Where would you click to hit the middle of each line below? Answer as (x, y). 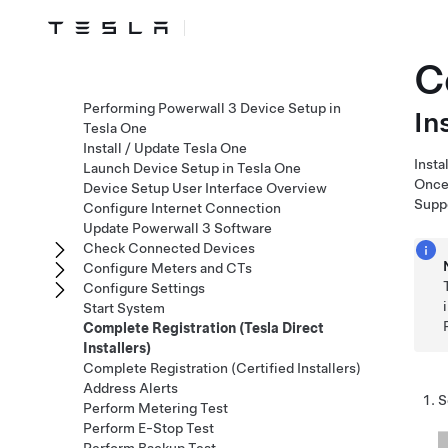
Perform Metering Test (155, 408)
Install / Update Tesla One (165, 148)
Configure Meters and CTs (167, 268)
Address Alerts (130, 388)
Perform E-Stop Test (148, 428)
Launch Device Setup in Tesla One (192, 168)
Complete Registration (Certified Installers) (222, 368)
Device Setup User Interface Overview (205, 188)
